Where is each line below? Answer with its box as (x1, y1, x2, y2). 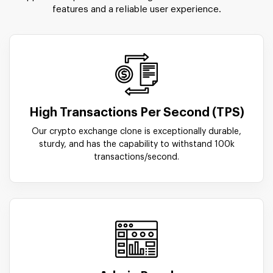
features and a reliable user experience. (52, 4, 221, 14)
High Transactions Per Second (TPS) (29, 106, 244, 119)
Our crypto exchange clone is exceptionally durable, (32, 127, 241, 136)
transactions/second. (94, 152, 179, 161)
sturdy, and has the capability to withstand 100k (38, 140, 235, 149)
